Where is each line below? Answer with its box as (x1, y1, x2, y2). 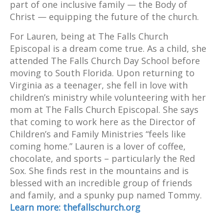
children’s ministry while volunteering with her (10, 91, 206, 103)
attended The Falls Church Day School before (10, 54, 200, 66)
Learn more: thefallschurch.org (10, 201, 140, 213)
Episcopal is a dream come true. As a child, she (10, 42, 206, 54)
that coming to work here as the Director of (10, 115, 196, 128)
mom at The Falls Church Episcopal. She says (10, 103, 198, 115)
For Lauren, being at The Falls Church (10, 30, 168, 42)
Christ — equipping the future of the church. (10, 10, 199, 22)
